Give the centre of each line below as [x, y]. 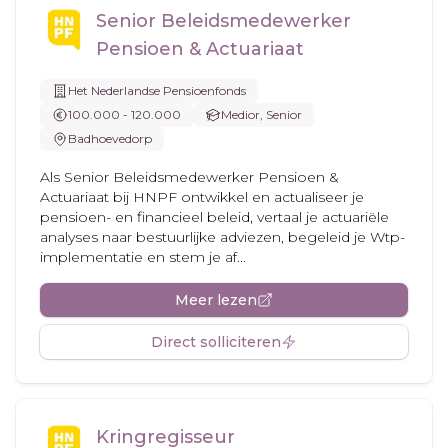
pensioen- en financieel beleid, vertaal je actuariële [214, 217]
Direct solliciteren [216, 342]
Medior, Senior [261, 114]
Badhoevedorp [110, 138]
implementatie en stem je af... [143, 257]
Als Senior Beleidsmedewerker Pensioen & [189, 177]
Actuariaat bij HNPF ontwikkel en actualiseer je [202, 197]
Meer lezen [216, 300]
